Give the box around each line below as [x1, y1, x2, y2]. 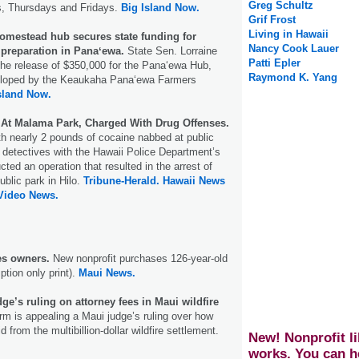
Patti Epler [248, 57, 301, 70]
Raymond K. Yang [248, 71, 337, 84]
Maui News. [79, 266, 135, 279]
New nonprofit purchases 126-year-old [50, 252, 228, 264]
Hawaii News [163, 174, 225, 187]
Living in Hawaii [248, 28, 329, 41]
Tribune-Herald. [83, 174, 159, 187]
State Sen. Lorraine [127, 44, 217, 57]
